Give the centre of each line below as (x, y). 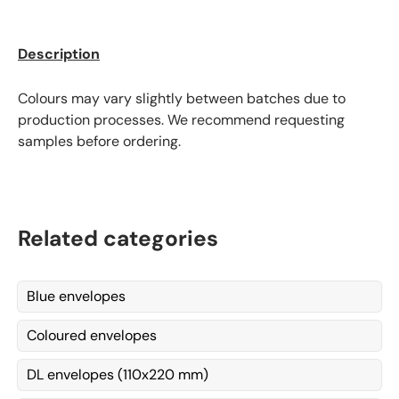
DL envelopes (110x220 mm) (118, 375)
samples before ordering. (99, 141)
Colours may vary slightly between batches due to (182, 98)
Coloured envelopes (92, 336)
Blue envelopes (76, 297)
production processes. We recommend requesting (181, 119)
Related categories (118, 239)
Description (59, 53)
